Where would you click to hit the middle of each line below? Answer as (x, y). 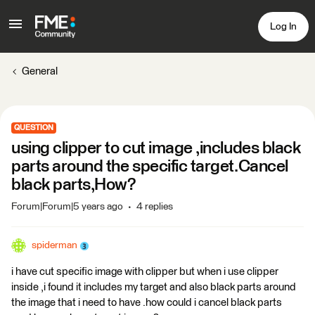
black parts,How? (73, 185)
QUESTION (34, 128)
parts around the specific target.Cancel (150, 167)
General (40, 71)
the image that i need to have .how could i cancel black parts (147, 303)
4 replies (155, 207)
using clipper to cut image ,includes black (156, 148)
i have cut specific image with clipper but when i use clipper (145, 272)
